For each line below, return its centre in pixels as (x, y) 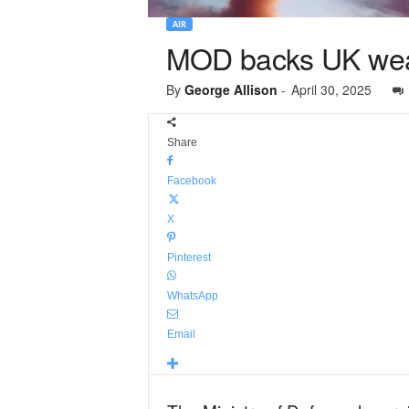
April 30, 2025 (331, 89)
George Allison (231, 89)
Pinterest (189, 257)
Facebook (191, 181)
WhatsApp (192, 296)
